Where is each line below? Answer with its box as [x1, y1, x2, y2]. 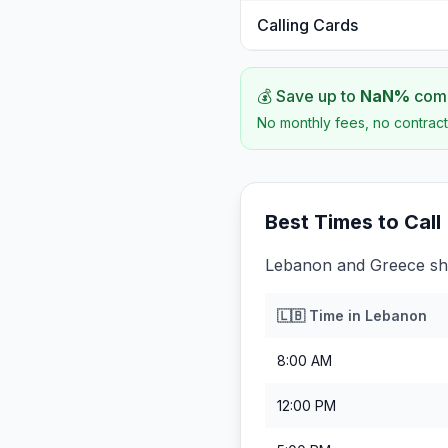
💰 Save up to [257, 86, 360, 106]
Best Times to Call [265, 210, 441, 234]
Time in [305, 307, 365, 324]
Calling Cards [257, 15, 358, 35]
